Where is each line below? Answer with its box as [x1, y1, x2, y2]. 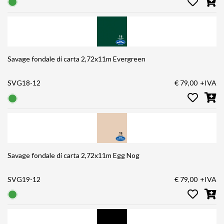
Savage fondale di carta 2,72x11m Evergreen [31, 54, 145, 63]
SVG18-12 [7, 78, 40, 87]
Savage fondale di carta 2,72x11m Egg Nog [31, 150, 139, 159]
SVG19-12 [7, 174, 40, 183]
